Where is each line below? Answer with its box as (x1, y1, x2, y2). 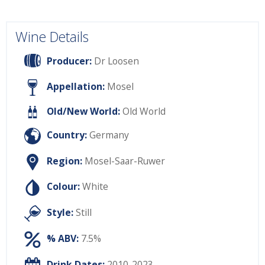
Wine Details (15, 27, 89, 47)
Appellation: (47, 80, 105, 93)
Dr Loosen (92, 54, 139, 67)
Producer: (47, 54, 92, 67)
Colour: (47, 180, 80, 193)
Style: (47, 206, 73, 219)
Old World (122, 105, 166, 118)
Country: (47, 128, 87, 142)
